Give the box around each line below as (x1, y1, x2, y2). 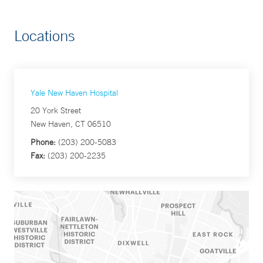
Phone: (31, 137, 56, 148)
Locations (14, 26, 75, 45)
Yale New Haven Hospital (31, 87, 118, 99)
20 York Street (31, 105, 81, 116)
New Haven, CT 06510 (31, 119, 111, 130)
